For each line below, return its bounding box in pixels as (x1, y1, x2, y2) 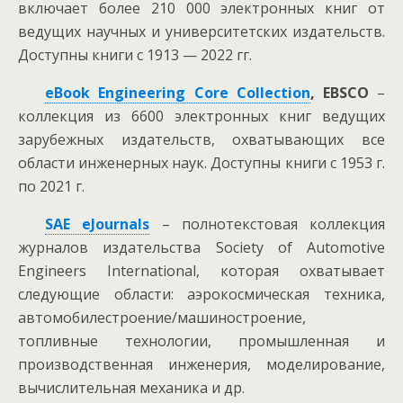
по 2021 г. (18, 176, 85, 196)
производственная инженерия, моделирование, (18, 354, 385, 374)
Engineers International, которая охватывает (18, 261, 385, 281)
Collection (236, 83, 310, 103)
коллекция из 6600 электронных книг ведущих (18, 106, 385, 126)
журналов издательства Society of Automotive (18, 237, 385, 257)
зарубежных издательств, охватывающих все (18, 130, 385, 149)
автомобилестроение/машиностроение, (18, 308, 306, 327)
